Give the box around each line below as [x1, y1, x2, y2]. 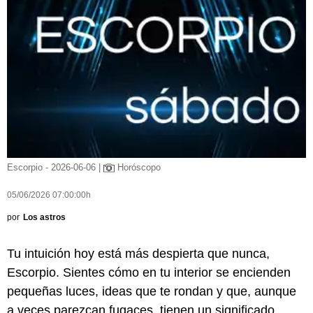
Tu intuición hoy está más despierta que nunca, [7, 247, 270, 261]
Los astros [23, 212, 66, 223]
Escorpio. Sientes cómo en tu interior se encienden [7, 265, 291, 280]
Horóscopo [115, 162, 161, 173]
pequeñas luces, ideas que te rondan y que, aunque [7, 284, 296, 299]
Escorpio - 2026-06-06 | [7, 162, 103, 173]
